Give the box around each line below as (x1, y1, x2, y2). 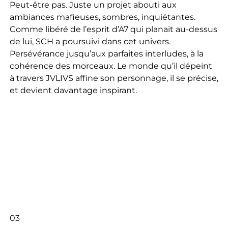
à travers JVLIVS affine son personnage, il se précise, (9, 73, 218, 83)
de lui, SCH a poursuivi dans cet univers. (9, 37, 170, 47)
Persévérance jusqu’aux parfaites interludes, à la (9, 49, 204, 59)
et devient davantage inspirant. (9, 85, 137, 96)
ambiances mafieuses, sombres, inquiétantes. (9, 12, 195, 22)
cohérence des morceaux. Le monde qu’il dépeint (9, 61, 212, 71)
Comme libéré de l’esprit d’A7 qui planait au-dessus (9, 24, 217, 35)
